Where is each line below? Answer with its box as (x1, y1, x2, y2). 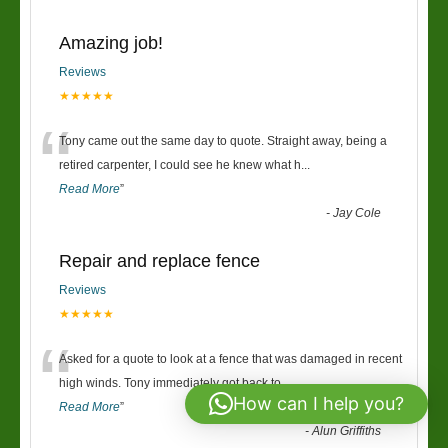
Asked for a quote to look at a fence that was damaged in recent (59, 352, 402, 366)
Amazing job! (59, 33, 163, 53)
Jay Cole (333, 206, 382, 220)
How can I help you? (233, 393, 404, 414)
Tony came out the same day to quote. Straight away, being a (59, 134, 387, 148)
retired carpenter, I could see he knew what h (59, 158, 301, 172)
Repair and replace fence (59, 251, 260, 271)
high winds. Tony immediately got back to (59, 376, 284, 390)
